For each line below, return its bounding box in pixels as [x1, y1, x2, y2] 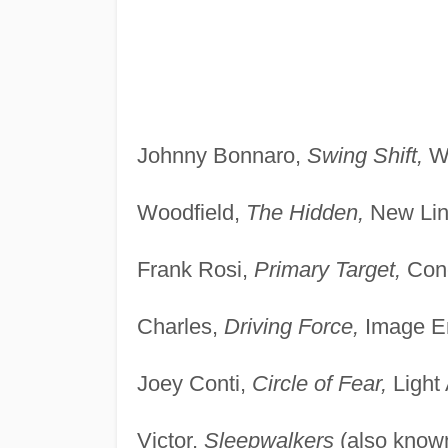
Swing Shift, [306, 142, 423, 168]
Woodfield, [136, 199, 246, 225]
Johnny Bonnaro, [136, 142, 307, 168]
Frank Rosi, [136, 256, 254, 282]
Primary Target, [253, 256, 401, 282]
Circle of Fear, [251, 370, 387, 396]
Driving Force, [223, 313, 359, 339]
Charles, [136, 313, 224, 339]
